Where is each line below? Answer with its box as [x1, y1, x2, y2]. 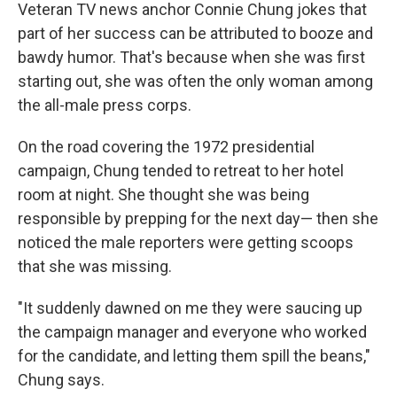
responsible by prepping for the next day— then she [18, 209, 378, 228]
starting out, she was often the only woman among [18, 72, 373, 90]
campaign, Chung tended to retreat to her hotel [18, 161, 344, 180]
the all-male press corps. [18, 96, 191, 114]
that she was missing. [18, 257, 172, 276]
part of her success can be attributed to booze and [18, 24, 373, 43]
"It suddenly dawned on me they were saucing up [18, 299, 362, 317]
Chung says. [18, 370, 105, 389]
